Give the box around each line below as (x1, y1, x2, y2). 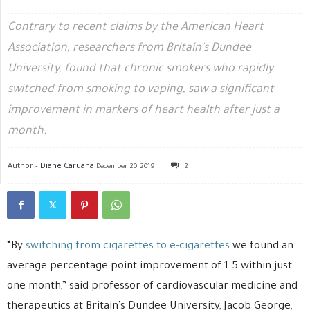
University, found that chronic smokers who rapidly (8, 62, 273, 75)
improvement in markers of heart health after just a (8, 104, 280, 117)
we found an (230, 240, 293, 253)
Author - (8, 159, 40, 170)
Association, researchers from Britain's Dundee (8, 42, 251, 55)
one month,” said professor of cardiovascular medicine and (7, 280, 298, 293)
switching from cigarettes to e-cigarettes (26, 240, 230, 253)
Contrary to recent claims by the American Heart (8, 21, 264, 34)
